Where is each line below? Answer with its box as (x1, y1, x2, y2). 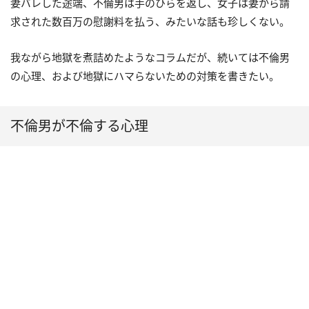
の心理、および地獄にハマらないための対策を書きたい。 (10, 69, 279, 83)
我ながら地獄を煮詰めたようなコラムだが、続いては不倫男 (10, 50, 290, 65)
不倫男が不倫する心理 (10, 117, 148, 136)
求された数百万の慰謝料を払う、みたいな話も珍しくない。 (10, 14, 290, 29)
